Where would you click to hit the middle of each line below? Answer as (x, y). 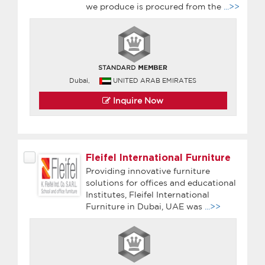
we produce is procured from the (155, 6)
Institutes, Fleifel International (148, 194)
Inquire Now (137, 100)
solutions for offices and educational (161, 182)
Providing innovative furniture (148, 171)
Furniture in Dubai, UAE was (145, 206)
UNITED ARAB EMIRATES (155, 80)
